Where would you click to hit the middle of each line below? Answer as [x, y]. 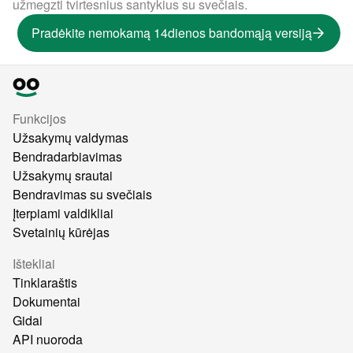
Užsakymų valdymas [71, 137]
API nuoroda [48, 339]
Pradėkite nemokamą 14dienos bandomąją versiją [172, 33]
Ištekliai [34, 264]
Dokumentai [46, 301]
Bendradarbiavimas [67, 156]
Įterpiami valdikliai [63, 213]
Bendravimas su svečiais [82, 194]
